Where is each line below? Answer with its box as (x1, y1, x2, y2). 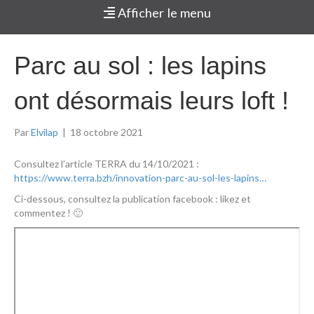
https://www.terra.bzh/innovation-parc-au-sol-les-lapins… (14, 172, 266, 184)
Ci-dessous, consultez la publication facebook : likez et (14, 193, 251, 205)
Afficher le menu (114, 5, 211, 21)
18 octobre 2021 (70, 126, 143, 139)
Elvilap (31, 126, 58, 139)
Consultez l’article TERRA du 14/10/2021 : (14, 158, 199, 170)
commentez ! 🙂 (14, 207, 83, 219)
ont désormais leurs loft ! (14, 86, 289, 116)
